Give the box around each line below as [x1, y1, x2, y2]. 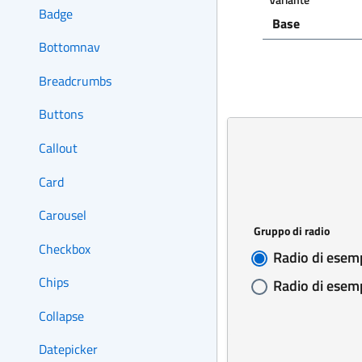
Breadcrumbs [39, 70, 112, 90]
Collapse [39, 305, 84, 326]
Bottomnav [39, 37, 100, 57]
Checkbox [39, 238, 90, 259]
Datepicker [39, 339, 98, 360]
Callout [39, 137, 78, 158]
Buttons [39, 104, 83, 124]
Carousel [39, 205, 86, 225]
